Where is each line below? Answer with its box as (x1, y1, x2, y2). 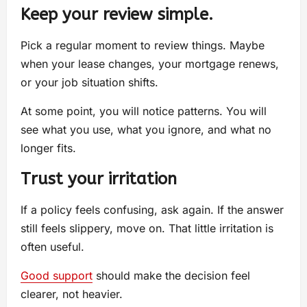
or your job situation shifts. (21, 75, 158, 90)
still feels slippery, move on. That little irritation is (21, 221, 273, 236)
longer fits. (21, 141, 76, 156)
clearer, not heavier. (21, 287, 123, 302)
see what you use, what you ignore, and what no (21, 123, 271, 137)
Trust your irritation (21, 169, 177, 189)
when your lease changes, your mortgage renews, (21, 57, 279, 71)
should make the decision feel (93, 269, 250, 283)
